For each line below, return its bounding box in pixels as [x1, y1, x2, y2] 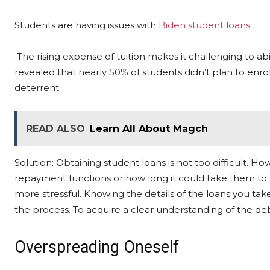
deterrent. [14, 82, 61, 93]
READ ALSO [26, 123, 85, 134]
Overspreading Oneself [14, 237, 179, 257]
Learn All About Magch [90, 123, 208, 134]
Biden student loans [159, 19, 250, 31]
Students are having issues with [14, 19, 159, 31]
